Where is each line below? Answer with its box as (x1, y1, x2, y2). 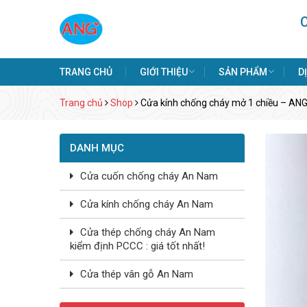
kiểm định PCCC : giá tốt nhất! (70, 240, 205, 252)
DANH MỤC (70, 142, 124, 154)
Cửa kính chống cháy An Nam (80, 198, 213, 210)
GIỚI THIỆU (140, 66, 188, 77)
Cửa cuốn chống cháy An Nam (80, 170, 218, 182)
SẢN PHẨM (219, 66, 267, 77)
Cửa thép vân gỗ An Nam (80, 268, 193, 280)
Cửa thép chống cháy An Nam (80, 226, 215, 238)
